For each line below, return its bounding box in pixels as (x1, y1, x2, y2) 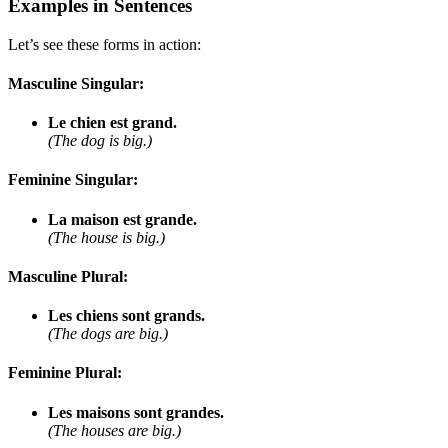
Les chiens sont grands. (48, 307, 205, 325)
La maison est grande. (48, 210, 197, 228)
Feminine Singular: (8, 171, 138, 189)
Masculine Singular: (8, 74, 144, 92)
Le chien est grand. (48, 114, 177, 132)
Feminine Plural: (8, 364, 122, 382)
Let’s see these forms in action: (8, 35, 201, 53)
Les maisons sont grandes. (48, 403, 224, 421)
